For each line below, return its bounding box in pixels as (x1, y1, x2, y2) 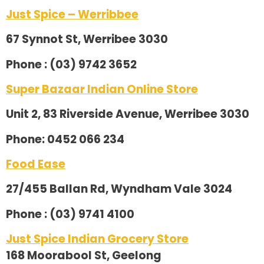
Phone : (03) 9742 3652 (6, 56, 137, 72)
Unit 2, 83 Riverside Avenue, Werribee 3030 (6, 106, 249, 123)
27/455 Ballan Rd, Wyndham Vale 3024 (6, 181, 232, 197)
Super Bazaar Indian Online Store (6, 81, 198, 97)
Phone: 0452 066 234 (6, 131, 124, 147)
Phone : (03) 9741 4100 (6, 206, 134, 222)
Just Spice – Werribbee (6, 6, 138, 22)
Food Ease (6, 156, 65, 173)
